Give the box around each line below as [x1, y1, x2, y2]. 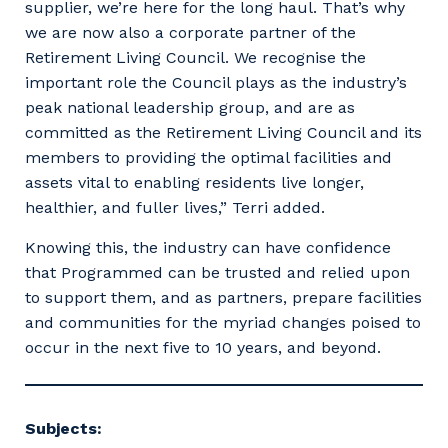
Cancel [154, 199, 207, 219]
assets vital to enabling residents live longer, [25, 172, 364, 192]
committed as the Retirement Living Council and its [25, 122, 422, 142]
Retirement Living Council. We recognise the [25, 47, 366, 67]
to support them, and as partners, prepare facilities [25, 287, 422, 307]
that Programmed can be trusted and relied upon [25, 262, 410, 282]
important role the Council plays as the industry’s [25, 72, 407, 92]
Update [284, 199, 341, 219]
